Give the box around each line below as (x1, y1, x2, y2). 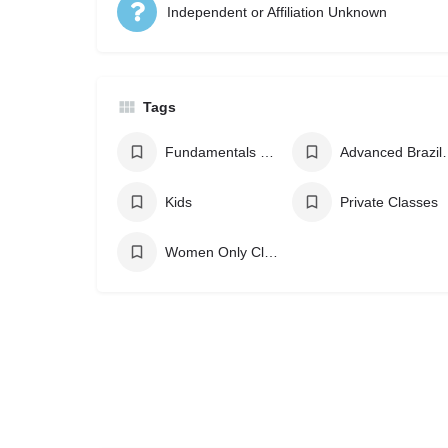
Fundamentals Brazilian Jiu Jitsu (260, 144, 274, 160)
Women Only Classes (264, 244, 278, 260)
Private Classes (339, 194, 438, 210)
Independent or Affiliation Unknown (167, 4, 387, 20)
